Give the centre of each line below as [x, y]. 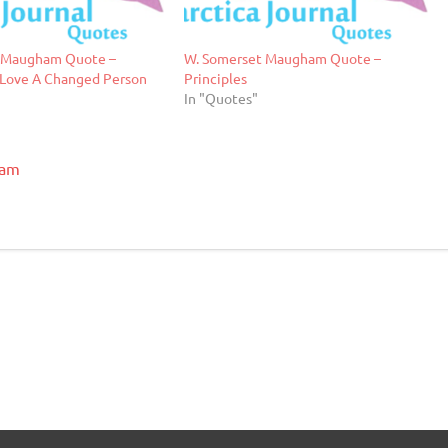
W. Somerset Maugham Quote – [282, 58]
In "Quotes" [220, 98]
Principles [215, 78]
